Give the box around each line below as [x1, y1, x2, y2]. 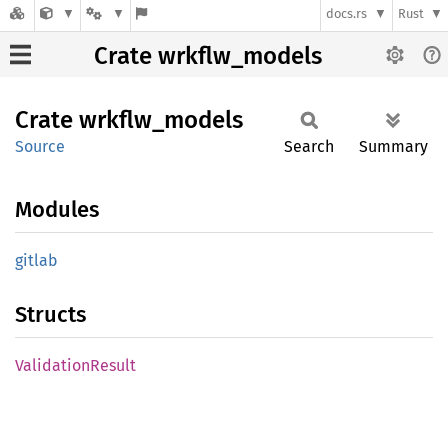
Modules [15, 196, 99, 223]
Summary [359, 137, 428, 156]
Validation [15, 356, 90, 375]
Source [15, 137, 65, 156]
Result [90, 356, 136, 375]
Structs [15, 301, 86, 328]
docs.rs [326, 6, 368, 22]
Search [284, 137, 334, 156]
